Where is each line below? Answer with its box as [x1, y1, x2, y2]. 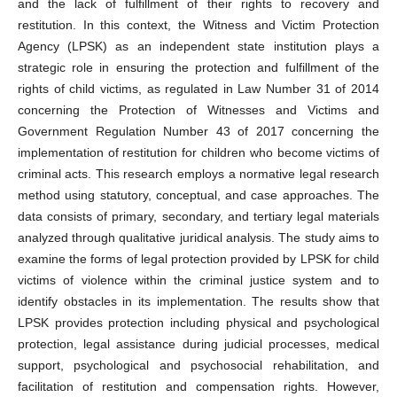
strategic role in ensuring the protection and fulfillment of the [17, 59, 380, 74]
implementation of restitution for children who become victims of [17, 144, 380, 160]
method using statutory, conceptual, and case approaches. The [17, 187, 380, 202]
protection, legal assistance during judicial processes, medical [17, 336, 380, 351]
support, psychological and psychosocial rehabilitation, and [17, 357, 380, 372]
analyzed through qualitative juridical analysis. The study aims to [17, 230, 380, 245]
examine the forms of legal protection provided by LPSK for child [17, 251, 380, 266]
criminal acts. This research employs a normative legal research [17, 166, 380, 181]
